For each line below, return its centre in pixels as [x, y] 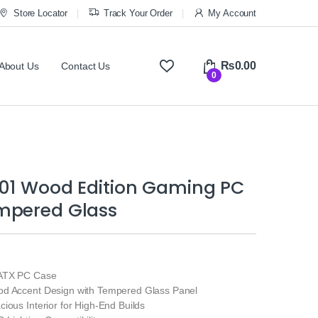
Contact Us [86, 66]
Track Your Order [138, 13]
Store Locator [40, 13]
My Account [232, 13]
